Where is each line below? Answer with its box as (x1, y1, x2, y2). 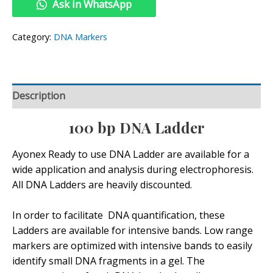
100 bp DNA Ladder (68, 118, 205, 138)
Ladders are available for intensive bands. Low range (12, 224, 253, 238)
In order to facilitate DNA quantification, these (12, 208, 225, 222)
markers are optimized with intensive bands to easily (12, 239, 252, 253)
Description (12, 89, 65, 103)
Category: (12, 31, 54, 43)
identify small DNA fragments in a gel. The (12, 254, 205, 268)
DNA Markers (54, 31, 107, 43)
